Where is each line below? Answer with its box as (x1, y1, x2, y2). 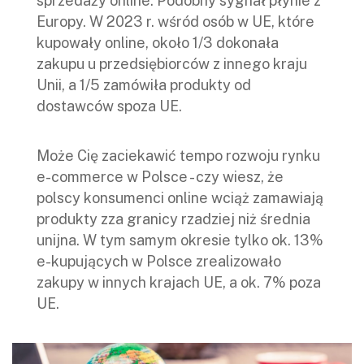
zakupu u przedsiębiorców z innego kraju (37, 54, 307, 72)
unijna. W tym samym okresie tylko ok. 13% (37, 231, 323, 249)
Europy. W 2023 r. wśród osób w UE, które (37, 12, 314, 30)
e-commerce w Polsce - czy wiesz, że (37, 167, 284, 185)
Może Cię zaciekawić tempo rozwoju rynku (37, 146, 320, 164)
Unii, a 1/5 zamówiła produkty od (37, 76, 251, 93)
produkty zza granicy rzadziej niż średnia (37, 210, 310, 227)
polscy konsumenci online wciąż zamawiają (37, 188, 323, 206)
